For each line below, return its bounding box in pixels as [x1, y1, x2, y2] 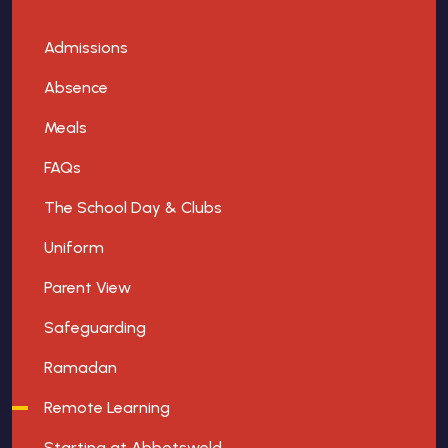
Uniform [44, 238, 104, 258]
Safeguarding [44, 318, 146, 338]
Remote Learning [44, 398, 170, 418]
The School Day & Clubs [44, 198, 222, 218]
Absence [44, 78, 108, 98]
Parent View [44, 278, 131, 298]
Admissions [44, 38, 128, 58]
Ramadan [44, 358, 117, 378]
